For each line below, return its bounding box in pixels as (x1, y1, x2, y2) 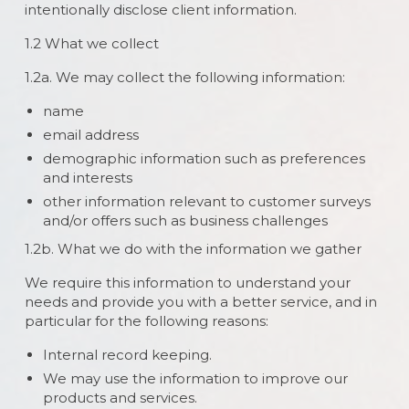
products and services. (42, 389, 197, 406)
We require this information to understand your (24, 274, 351, 291)
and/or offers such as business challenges (42, 212, 328, 229)
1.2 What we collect (24, 35, 159, 52)
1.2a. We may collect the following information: (24, 68, 345, 86)
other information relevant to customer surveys (42, 193, 371, 210)
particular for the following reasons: (24, 312, 268, 330)
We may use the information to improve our (42, 370, 348, 387)
